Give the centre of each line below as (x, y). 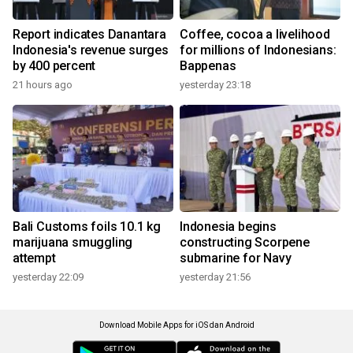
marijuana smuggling (73, 242)
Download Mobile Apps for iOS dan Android (176, 325)
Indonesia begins (228, 227)
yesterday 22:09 (48, 277)
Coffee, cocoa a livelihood (255, 34)
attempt (34, 258)
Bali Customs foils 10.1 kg (87, 227)
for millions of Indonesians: (258, 50)
